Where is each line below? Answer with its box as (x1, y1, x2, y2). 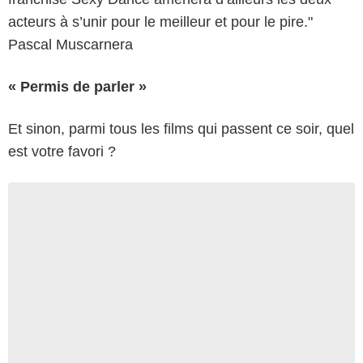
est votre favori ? (8, 143, 116, 160)
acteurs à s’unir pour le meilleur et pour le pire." (8, 14, 313, 30)
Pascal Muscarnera (8, 36, 133, 53)
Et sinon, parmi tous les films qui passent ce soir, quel (8, 121, 354, 137)
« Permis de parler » (8, 79, 147, 95)
